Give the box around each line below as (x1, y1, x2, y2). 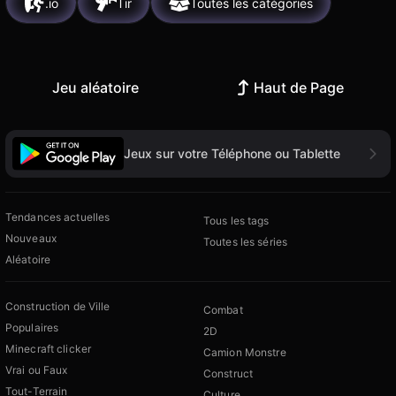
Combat (203, 302, 243, 316)
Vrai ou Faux (5, 362, 68, 377)
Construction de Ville (5, 299, 110, 313)
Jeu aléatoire (52, 79, 139, 97)
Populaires (5, 320, 59, 334)
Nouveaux (5, 231, 57, 245)
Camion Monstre (203, 345, 286, 359)
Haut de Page (254, 79, 344, 97)
